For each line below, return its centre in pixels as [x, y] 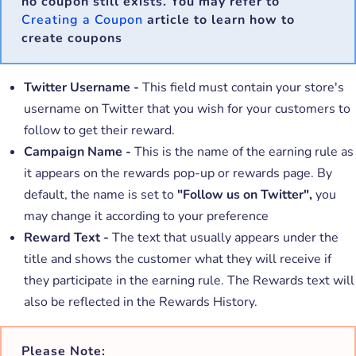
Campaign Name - [79, 151]
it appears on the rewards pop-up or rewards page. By [178, 173]
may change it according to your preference [146, 216]
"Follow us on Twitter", [246, 194]
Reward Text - [68, 237]
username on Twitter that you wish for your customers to [187, 108]
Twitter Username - [83, 87]
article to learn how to [219, 19]
